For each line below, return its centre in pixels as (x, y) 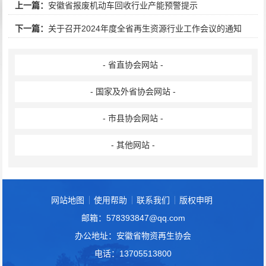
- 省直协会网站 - (133, 65)
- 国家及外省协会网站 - (133, 91)
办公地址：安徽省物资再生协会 (133, 236)
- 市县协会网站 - (133, 118)
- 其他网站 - (133, 145)
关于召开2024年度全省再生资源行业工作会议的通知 (145, 28)
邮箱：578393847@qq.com (133, 218)
